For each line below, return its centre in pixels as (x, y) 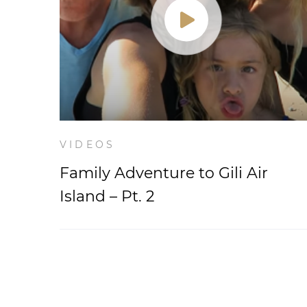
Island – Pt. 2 (107, 196)
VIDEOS (88, 145)
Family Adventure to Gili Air (164, 173)
